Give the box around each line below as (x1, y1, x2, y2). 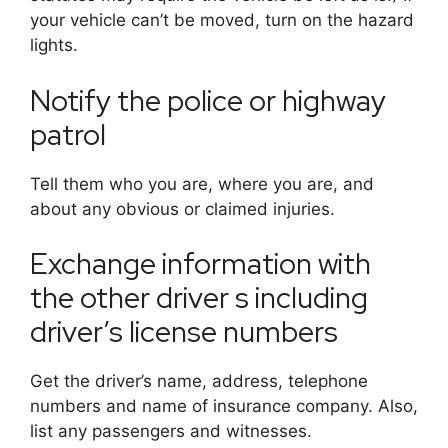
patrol (30, 114, 106, 154)
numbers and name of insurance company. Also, (30, 396, 418, 417)
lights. (30, 35, 78, 56)
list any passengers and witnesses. (30, 421, 312, 442)
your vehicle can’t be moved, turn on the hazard (30, 10, 414, 31)
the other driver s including (30, 278, 368, 318)
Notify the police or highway (30, 80, 386, 120)
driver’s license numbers (30, 312, 338, 352)
